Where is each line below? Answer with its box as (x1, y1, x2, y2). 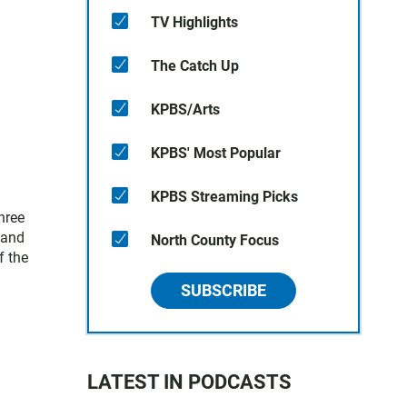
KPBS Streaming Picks (151, 188, 298, 205)
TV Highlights (151, 14, 238, 31)
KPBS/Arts (151, 101, 220, 118)
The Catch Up (151, 57, 239, 74)
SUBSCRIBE (181, 281, 266, 300)
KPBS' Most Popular (151, 144, 281, 162)
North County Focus (151, 232, 279, 249)
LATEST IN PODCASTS (87, 371, 292, 393)
